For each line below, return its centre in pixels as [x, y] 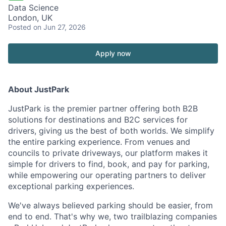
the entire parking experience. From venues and [99, 142]
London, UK [30, 17]
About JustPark [39, 89]
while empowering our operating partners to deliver [107, 175]
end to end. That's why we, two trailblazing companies [112, 216]
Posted [20, 27]
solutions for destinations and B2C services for [98, 119]
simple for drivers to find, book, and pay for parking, [109, 164]
